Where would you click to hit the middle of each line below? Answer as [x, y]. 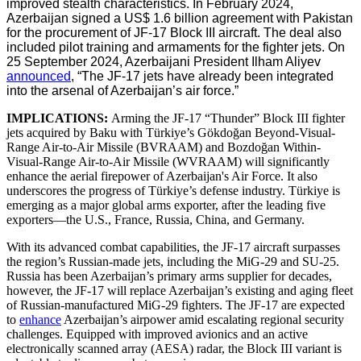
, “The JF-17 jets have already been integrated [202, 76]
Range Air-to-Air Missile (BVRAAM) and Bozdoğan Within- [164, 147]
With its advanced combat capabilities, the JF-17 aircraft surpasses [173, 247]
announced [39, 76]
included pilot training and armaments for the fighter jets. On [176, 47]
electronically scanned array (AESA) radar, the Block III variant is [174, 348]
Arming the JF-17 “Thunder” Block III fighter [228, 118]
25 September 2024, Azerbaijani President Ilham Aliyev [164, 61]
